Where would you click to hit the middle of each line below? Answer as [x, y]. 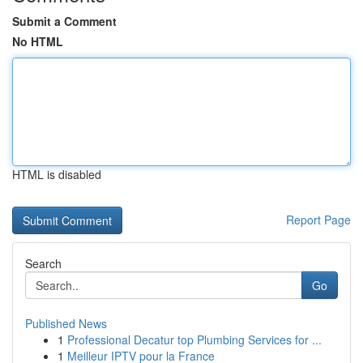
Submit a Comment [64, 21]
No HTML [38, 41]
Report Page [318, 220]
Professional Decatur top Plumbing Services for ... [194, 340]
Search [43, 263]
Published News [66, 323]
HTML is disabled [57, 174]
